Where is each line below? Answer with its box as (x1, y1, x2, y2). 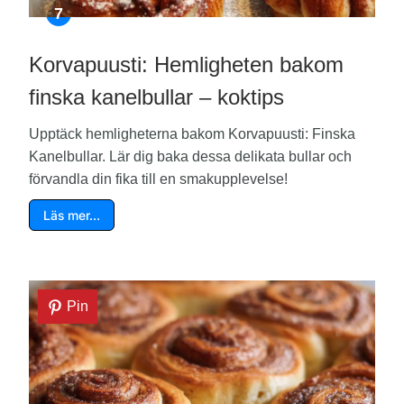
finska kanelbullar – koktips (29, 85, 284, 110)
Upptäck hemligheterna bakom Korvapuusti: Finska (29, 126, 355, 142)
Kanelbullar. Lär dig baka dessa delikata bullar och (29, 149, 352, 165)
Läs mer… (43, 207, 100, 224)
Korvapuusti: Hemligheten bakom (29, 52, 344, 78)
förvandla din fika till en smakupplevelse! (29, 171, 288, 188)
